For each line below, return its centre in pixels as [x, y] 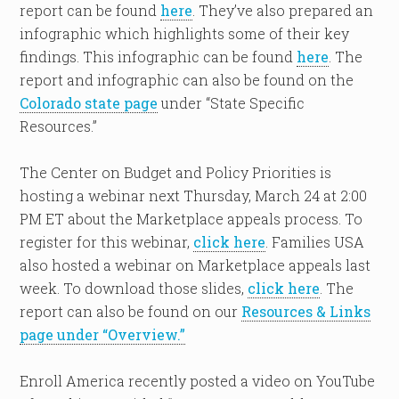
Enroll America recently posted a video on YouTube [198, 381]
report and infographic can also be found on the [187, 80]
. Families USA [315, 242]
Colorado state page [89, 103]
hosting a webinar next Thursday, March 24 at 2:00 [194, 195]
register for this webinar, [107, 242]
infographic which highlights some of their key [185, 33]
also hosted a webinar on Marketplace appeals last [195, 265]
